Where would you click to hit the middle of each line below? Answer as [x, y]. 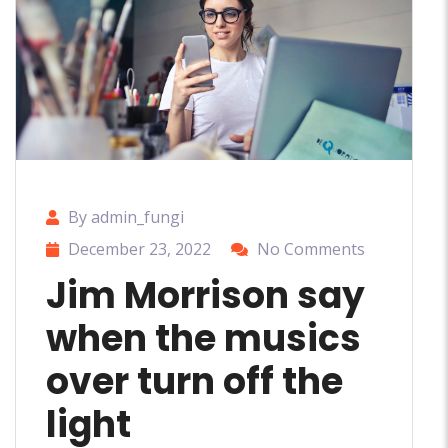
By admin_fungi [126, 217]
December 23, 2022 [139, 249]
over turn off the [194, 382]
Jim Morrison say [205, 296]
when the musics [203, 339]
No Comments [311, 249]
